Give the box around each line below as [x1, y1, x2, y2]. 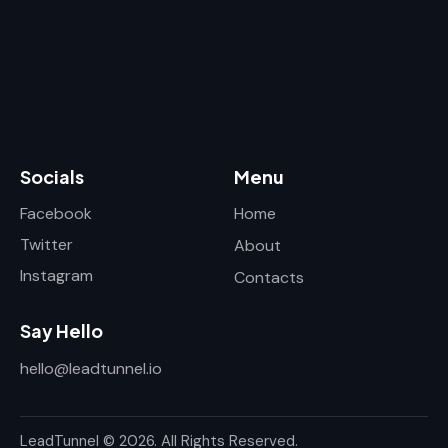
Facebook [20, 203, 92, 225]
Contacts [234, 267, 304, 289]
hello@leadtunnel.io [20, 357, 162, 379]
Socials [20, 164, 84, 188]
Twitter [20, 234, 73, 256]
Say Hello [20, 319, 103, 343]
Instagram [20, 265, 93, 287]
